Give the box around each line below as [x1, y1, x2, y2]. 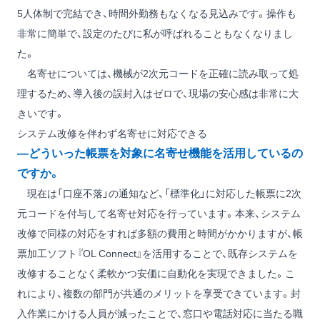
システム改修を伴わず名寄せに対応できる [17, 127, 207, 139]
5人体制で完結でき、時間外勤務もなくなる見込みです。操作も [17, 7, 296, 19]
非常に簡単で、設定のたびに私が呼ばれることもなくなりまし [17, 27, 293, 39]
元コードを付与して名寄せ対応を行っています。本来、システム [17, 207, 301, 219]
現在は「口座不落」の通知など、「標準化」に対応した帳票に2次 [17, 187, 301, 199]
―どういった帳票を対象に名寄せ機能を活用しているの [17, 146, 303, 159]
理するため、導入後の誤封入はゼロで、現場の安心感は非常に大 [17, 87, 299, 99]
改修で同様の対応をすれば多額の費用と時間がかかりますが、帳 [17, 227, 303, 239]
